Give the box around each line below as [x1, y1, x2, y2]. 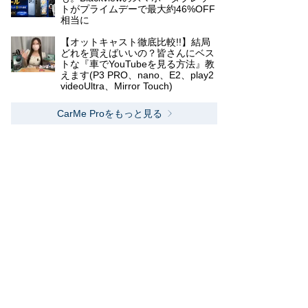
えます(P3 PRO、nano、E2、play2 [60, 69, 214, 80]
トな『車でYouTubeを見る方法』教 [60, 58, 214, 69]
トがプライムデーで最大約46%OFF [60, 3, 215, 14]
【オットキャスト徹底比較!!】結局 [60, 36, 210, 47]
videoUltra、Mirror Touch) [60, 80, 173, 91]
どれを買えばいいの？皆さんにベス [60, 47, 214, 58]
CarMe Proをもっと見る [56, 108, 162, 119]
